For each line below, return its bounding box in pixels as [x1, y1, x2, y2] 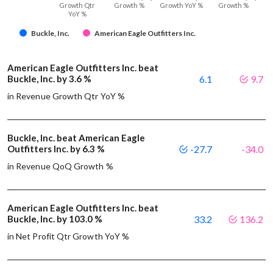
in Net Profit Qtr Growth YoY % [7, 231, 130, 242]
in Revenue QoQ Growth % [7, 161, 113, 172]
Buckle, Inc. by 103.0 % [7, 213, 102, 225]
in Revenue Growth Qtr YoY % [7, 91, 125, 102]
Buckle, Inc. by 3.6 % [7, 73, 91, 85]
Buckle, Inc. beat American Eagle [7, 132, 145, 144]
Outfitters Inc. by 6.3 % [7, 143, 105, 155]
